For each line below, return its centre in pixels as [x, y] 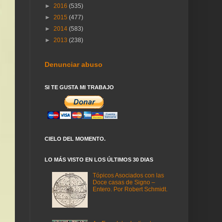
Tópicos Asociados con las [128, 176]
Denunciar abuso [74, 64]
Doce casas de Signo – [124, 183]
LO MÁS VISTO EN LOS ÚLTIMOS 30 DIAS [99, 160]
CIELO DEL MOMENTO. [75, 139]
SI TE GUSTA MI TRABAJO [79, 87]
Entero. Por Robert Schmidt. [130, 190]
